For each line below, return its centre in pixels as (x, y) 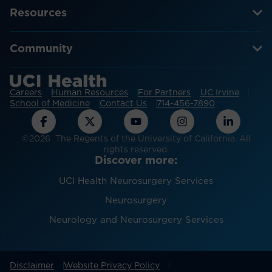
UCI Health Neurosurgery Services (136, 181)
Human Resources (90, 93)
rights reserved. (136, 150)
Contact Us (123, 104)
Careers (26, 93)
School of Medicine (50, 104)
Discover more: (136, 161)
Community (41, 49)
